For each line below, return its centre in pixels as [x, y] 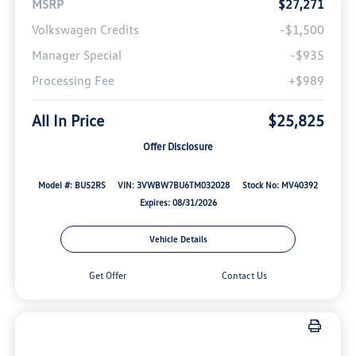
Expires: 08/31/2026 [178, 203]
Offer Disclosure [178, 147]
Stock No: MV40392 [281, 185]
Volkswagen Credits [85, 30]
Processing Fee [73, 81]
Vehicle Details [178, 238]
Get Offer [108, 275]
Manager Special [76, 55]
